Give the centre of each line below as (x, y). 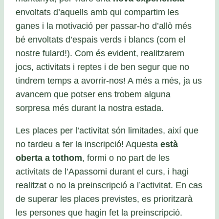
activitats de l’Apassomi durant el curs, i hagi (102, 171)
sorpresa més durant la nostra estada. (90, 108)
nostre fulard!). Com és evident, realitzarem (100, 54)
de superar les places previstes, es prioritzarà (104, 199)
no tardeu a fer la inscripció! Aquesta (88, 144)
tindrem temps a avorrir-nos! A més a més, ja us (109, 81)
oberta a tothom (49, 158)
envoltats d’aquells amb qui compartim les (97, 12)
